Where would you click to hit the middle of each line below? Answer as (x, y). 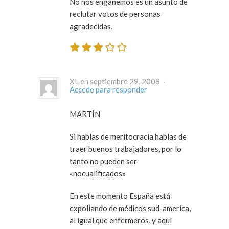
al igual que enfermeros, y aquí (121, 220)
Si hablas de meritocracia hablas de (128, 136)
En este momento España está (120, 196)
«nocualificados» (98, 173)
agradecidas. (91, 26)
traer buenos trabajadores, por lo (125, 148)
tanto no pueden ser (103, 161)
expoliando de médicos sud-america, (130, 208)
